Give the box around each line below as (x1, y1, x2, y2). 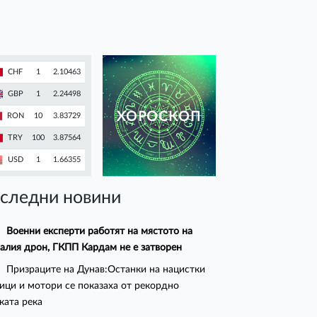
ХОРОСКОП (117, 110, 202, 125)
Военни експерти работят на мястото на (6, 226, 193, 237)
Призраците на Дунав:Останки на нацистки (6, 264, 206, 275)
